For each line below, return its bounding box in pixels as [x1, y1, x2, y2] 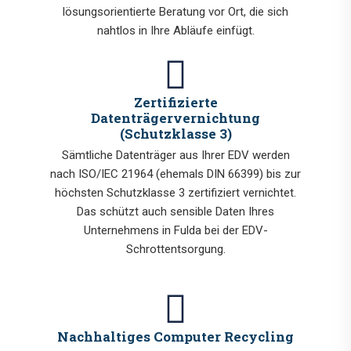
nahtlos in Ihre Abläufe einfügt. [96, 24, 255, 38]
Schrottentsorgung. [125, 242, 226, 257]
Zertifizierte [133, 93, 218, 112]
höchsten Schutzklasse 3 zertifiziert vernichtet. [55, 186, 296, 201]
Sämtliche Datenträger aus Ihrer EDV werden [61, 148, 290, 163]
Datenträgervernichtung [91, 109, 260, 128]
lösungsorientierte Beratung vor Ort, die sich [63, 5, 288, 20]
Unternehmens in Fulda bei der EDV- [83, 223, 268, 238]
